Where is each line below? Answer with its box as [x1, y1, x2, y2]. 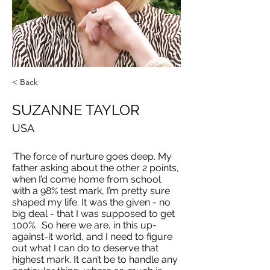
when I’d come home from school [12, 174, 161, 185]
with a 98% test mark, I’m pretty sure [12, 185, 170, 196]
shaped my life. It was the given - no [12, 196, 171, 208]
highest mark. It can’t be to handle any [12, 254, 178, 265]
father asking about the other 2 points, [12, 162, 179, 174]
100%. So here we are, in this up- [12, 219, 157, 231]
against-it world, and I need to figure [12, 231, 172, 242]
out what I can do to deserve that [12, 242, 159, 254]
